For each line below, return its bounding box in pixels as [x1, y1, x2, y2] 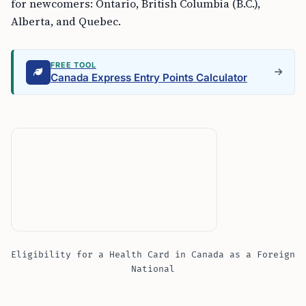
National [131, 264, 175, 275]
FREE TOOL [51, 60, 96, 70]
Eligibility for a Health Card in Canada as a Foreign [11, 249, 295, 260]
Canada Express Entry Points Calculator [51, 71, 247, 84]
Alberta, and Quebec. [11, 14, 121, 29]
